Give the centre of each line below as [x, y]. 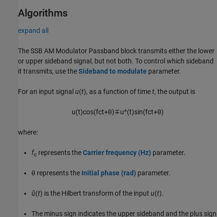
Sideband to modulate [113, 71]
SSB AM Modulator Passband [75, 51]
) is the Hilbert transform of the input [95, 194]
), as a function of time [118, 92]
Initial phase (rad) [109, 173]
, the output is [175, 92]
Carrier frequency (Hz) [117, 153]
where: [28, 132]
